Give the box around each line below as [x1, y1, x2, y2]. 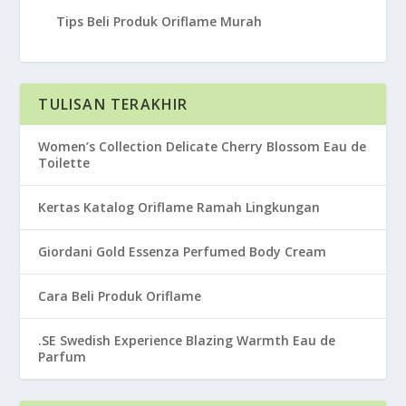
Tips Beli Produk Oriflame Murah [56, 13, 263, 30]
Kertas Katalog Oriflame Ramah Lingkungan [38, 198, 321, 216]
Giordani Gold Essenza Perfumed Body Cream [38, 243, 327, 260]
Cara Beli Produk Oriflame [38, 287, 202, 304]
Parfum [38, 348, 87, 365]
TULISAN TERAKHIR [38, 94, 188, 114]
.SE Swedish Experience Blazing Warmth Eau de [38, 332, 336, 349]
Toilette [38, 154, 91, 171]
